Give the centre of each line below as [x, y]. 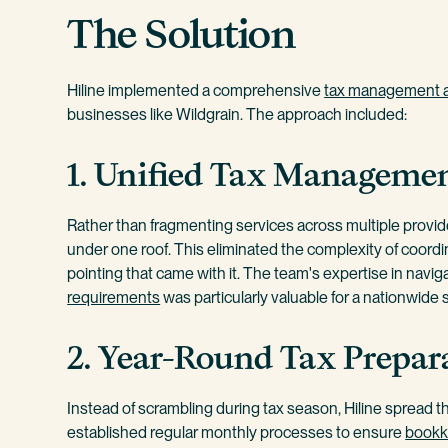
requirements [114, 298]
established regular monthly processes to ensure [236, 433]
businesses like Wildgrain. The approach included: [237, 114]
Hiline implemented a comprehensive [196, 90]
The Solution [182, 34]
